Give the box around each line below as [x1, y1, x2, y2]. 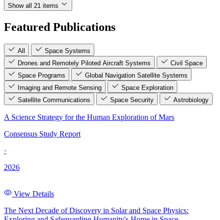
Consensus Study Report [4, 130, 81, 138]
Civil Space [170, 59, 203, 67]
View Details [14, 190, 54, 198]
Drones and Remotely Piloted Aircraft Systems [18, 59, 151, 67]
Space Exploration [121, 84, 173, 92]
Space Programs [18, 72, 65, 80]
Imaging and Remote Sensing [18, 84, 102, 92]
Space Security [110, 96, 154, 104]
